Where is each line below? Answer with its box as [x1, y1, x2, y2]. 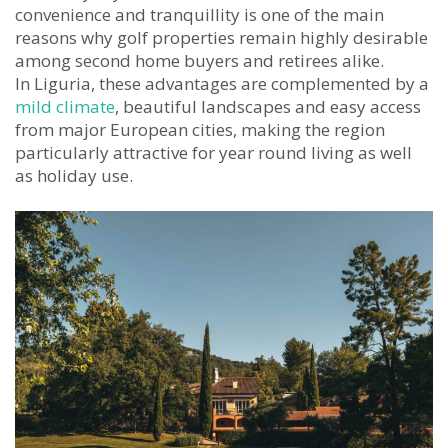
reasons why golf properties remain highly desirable [15, 26, 428, 50]
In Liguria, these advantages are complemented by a [15, 72, 429, 96]
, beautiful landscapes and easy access [115, 95, 421, 119]
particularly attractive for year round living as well [15, 141, 412, 165]
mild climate [15, 95, 115, 119]
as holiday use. [15, 164, 133, 188]
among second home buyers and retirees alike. [15, 49, 384, 73]
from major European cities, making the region [15, 118, 385, 142]
